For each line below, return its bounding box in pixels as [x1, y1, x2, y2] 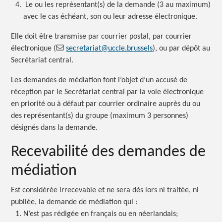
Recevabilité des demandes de [11, 144, 206, 160]
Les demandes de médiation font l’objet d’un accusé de [11, 76, 188, 85]
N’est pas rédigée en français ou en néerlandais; [23, 210, 178, 218]
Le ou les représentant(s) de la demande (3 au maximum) [23, 1, 211, 9]
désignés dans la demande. [11, 124, 98, 132]
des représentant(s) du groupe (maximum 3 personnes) [11, 112, 189, 120]
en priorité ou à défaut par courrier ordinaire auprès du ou [11, 100, 201, 109]
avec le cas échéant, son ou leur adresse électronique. [23, 13, 198, 21]
